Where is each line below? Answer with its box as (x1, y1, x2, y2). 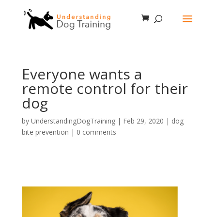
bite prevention (21, 127, 69, 137)
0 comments (76, 127, 116, 137)
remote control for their (21, 78, 188, 98)
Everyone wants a (21, 64, 142, 84)
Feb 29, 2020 (123, 116, 164, 125)
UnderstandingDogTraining (31, 116, 115, 125)
